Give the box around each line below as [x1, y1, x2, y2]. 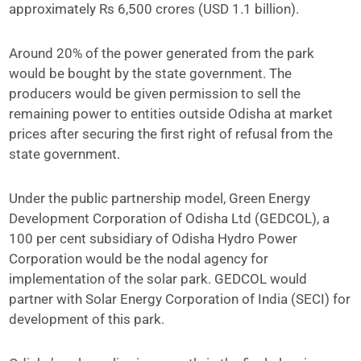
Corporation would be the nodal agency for [9, 251, 269, 267]
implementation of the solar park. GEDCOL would [9, 271, 308, 287]
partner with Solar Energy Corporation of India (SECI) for [9, 291, 351, 307]
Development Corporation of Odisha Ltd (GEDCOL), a [9, 210, 330, 226]
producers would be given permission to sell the [9, 85, 301, 102]
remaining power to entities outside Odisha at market [9, 106, 334, 122]
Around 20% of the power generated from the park [9, 45, 315, 61]
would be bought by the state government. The [9, 65, 293, 81]
